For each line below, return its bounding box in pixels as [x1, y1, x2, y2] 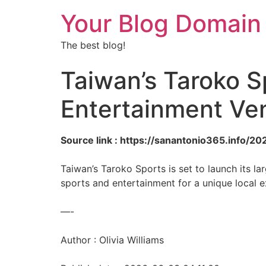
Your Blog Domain [61, 9, 261, 38]
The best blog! [61, 39, 125, 51]
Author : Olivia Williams [61, 234, 164, 246]
